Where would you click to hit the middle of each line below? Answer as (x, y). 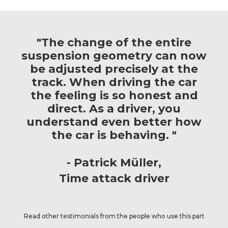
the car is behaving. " (114, 135)
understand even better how (114, 122)
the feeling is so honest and (114, 96)
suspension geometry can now (114, 56)
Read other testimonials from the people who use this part (114, 216)
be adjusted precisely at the (114, 69)
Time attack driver (114, 179)
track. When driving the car (114, 82)
